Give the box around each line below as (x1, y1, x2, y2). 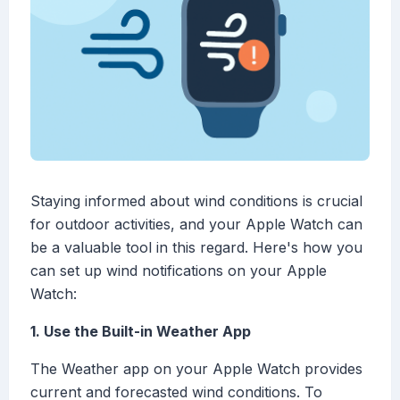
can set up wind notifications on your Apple (30, 262, 327, 280)
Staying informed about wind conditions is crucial (30, 192, 362, 211)
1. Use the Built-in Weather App (30, 322, 251, 341)
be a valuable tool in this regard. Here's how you (30, 238, 362, 257)
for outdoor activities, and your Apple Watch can (30, 215, 362, 234)
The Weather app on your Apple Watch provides (30, 360, 362, 379)
